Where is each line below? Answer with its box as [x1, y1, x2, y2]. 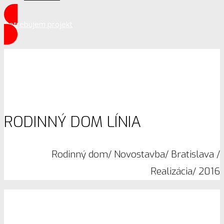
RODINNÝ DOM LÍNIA [4, 111, 141, 132]
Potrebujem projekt [4, 19, 72, 29]
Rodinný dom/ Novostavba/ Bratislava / [51, 147, 220, 160]
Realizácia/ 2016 [150, 164, 220, 177]
